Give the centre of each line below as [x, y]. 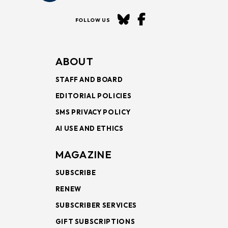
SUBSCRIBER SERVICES [96, 205]
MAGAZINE [83, 154]
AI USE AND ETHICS [89, 128]
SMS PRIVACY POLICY [93, 112]
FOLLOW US [93, 20]
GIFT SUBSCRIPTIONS [95, 221]
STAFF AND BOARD [89, 79]
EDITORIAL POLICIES [93, 95]
